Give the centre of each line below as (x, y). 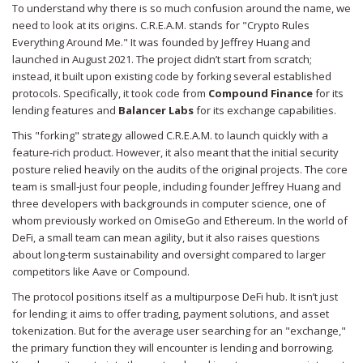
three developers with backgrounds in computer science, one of (169, 204)
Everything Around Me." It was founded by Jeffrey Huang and (161, 43)
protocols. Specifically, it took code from (110, 94)
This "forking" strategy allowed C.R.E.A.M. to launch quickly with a (170, 136)
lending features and (65, 111)
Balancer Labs (156, 111)
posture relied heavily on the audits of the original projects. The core (180, 170)
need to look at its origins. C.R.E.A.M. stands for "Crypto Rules (161, 26)
